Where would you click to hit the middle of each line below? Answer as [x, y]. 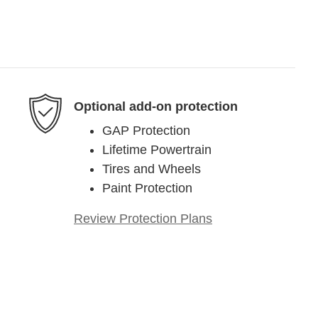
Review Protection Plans [143, 219]
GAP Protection [146, 131]
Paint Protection [147, 188]
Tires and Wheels [152, 169]
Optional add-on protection [156, 106]
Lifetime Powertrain [157, 150]
